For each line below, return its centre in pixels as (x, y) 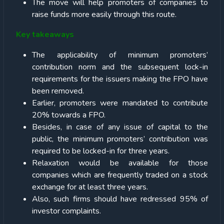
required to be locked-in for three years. (101, 151)
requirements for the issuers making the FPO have (120, 79)
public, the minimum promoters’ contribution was (120, 139)
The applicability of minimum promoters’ (120, 55)
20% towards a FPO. (69, 115)
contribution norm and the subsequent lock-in (120, 67)
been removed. (59, 91)
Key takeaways (46, 35)
